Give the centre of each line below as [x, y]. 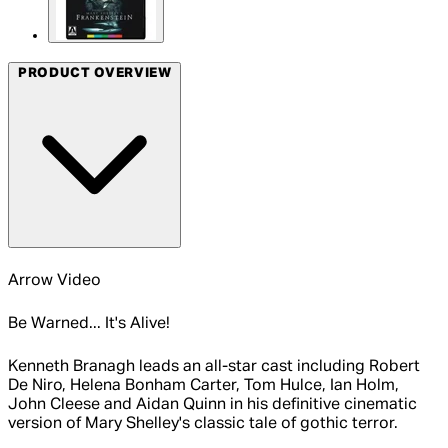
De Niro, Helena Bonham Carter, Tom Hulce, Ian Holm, [203, 386]
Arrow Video [54, 281]
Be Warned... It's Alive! [89, 324]
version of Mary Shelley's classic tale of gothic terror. [203, 424]
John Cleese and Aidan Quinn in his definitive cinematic [212, 405]
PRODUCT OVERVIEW [94, 73]
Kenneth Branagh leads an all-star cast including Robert [214, 367]
